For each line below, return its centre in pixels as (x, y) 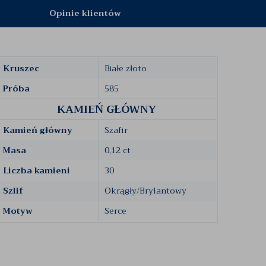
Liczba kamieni (37, 170)
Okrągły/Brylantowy (145, 191)
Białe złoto (126, 68)
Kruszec (21, 68)
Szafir (116, 130)
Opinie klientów (85, 13)
